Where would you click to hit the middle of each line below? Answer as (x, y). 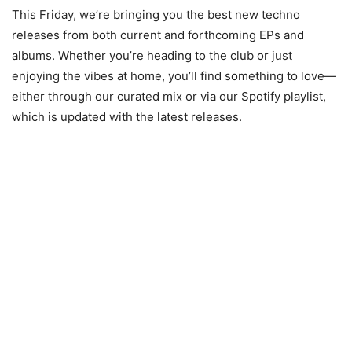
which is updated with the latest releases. (127, 116)
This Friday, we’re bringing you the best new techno (156, 14)
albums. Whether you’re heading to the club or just (152, 55)
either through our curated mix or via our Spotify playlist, (169, 96)
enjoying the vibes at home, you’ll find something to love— (174, 75)
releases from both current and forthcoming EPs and (158, 35)
